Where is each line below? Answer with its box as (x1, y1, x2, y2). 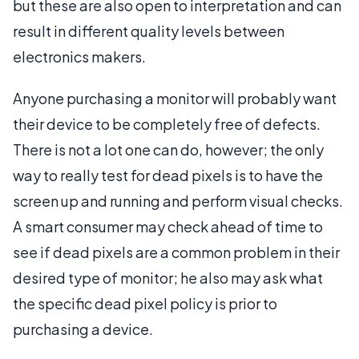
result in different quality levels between (13, 21, 284, 40)
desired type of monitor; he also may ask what (13, 268, 323, 287)
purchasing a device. (13, 319, 153, 338)
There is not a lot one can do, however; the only (13, 139, 324, 159)
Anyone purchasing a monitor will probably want (13, 88, 337, 107)
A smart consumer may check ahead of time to (13, 216, 323, 236)
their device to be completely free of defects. (13, 114, 321, 133)
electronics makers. (13, 46, 146, 66)
